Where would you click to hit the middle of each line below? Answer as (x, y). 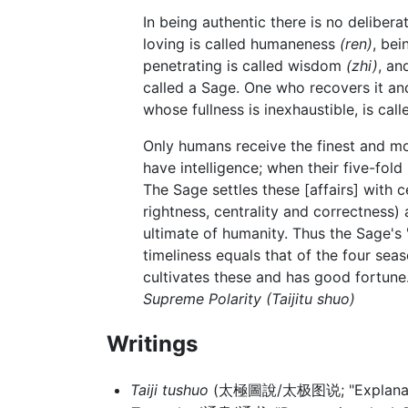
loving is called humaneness (241, 43)
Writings (152, 343)
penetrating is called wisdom (245, 65)
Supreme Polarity (202, 298)
